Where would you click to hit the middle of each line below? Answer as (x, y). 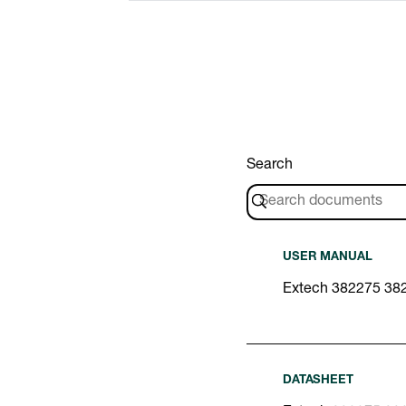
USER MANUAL (328, 257)
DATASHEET (318, 381)
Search (270, 165)
